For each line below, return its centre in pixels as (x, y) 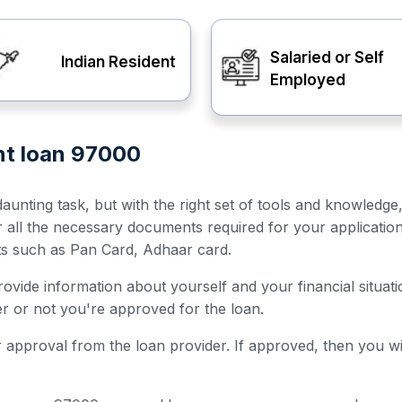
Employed (307, 80)
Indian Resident (118, 61)
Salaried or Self (327, 57)
